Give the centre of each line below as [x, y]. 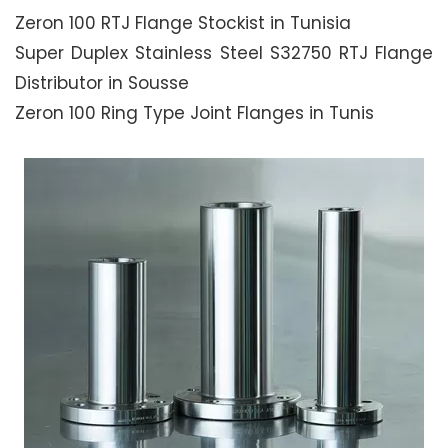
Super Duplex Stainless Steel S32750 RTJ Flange [224, 53]
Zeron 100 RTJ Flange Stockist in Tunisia [183, 23]
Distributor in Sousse [102, 83]
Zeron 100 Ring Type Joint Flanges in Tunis [194, 113]
